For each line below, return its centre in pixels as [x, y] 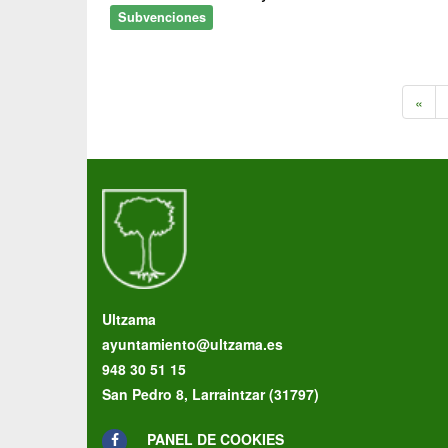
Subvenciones [161, 17]
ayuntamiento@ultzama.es [192, 344]
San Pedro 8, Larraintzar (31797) [210, 394]
